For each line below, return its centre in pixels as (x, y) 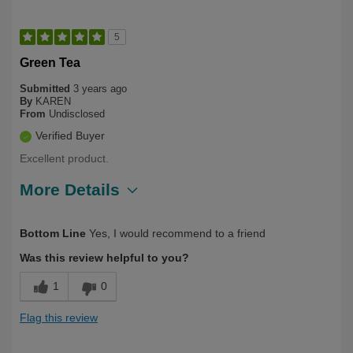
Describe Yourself (67, 222)
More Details (70, 189)
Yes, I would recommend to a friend (176, 233)
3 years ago (100, 88)
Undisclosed (77, 113)
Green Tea (50, 62)
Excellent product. (64, 158)
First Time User (164, 222)
